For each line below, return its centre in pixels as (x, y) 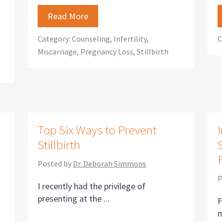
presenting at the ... (74, 198)
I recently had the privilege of (92, 186)
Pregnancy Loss (107, 52)
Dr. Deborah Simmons (110, 164)
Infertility (130, 39)
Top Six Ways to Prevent (97, 130)
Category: (55, 39)
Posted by (55, 164)
